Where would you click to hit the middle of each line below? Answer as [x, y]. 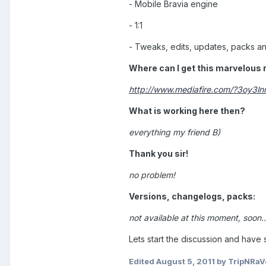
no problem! [152, 175]
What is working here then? [187, 110]
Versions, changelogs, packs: [192, 196]
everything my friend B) [175, 132]
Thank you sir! [159, 153]
